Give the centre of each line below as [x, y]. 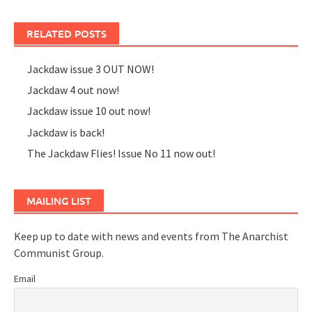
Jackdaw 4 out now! [73, 90]
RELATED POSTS [67, 33]
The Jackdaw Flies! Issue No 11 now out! [122, 154]
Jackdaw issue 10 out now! [89, 111]
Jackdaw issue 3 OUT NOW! [91, 69]
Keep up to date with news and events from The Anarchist [151, 236]
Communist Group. [59, 253]
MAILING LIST [59, 201]
